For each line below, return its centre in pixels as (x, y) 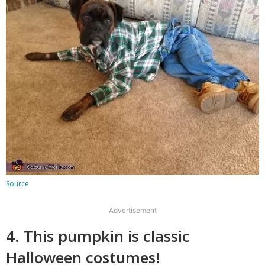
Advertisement (132, 211)
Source (17, 184)
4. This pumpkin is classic (98, 236)
